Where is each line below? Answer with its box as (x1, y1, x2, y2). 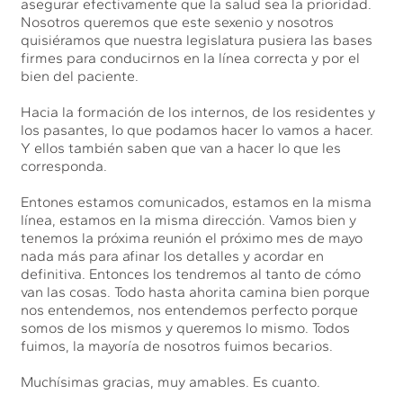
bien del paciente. (21, 67, 139, 85)
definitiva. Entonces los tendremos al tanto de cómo (21, 264, 362, 282)
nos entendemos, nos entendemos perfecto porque (21, 300, 359, 318)
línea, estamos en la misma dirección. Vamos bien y (21, 210, 357, 228)
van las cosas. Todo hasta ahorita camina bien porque (21, 282, 371, 300)
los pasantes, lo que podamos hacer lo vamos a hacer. (21, 121, 374, 139)
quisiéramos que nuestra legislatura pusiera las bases (21, 31, 373, 49)
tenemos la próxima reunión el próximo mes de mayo (21, 228, 363, 246)
